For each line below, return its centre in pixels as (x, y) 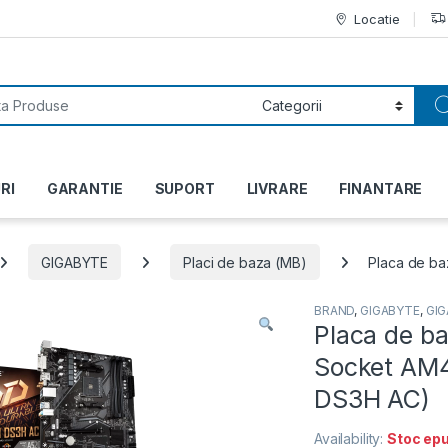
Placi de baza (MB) (245, 262)
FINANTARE (381, 189)
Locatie (377, 18)
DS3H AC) (372, 399)
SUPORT (184, 189)
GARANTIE (84, 189)
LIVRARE (277, 189)
